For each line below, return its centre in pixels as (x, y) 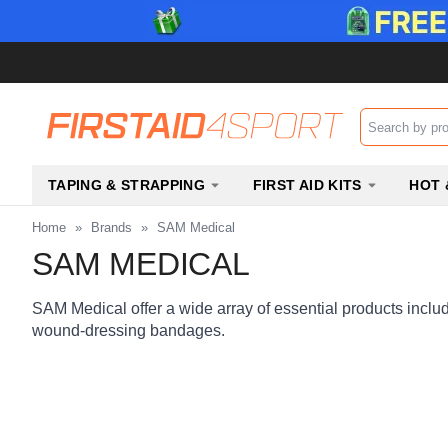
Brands (111, 227)
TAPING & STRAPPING (126, 185)
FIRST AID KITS (307, 185)
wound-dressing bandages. (128, 330)
